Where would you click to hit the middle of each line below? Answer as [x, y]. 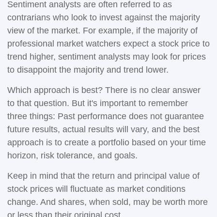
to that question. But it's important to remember [98, 103]
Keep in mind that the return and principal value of [103, 176]
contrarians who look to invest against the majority [104, 17]
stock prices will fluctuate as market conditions [96, 189]
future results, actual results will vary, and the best [103, 129]
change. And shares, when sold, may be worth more [108, 202]
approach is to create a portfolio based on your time [107, 142]
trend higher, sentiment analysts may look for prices [107, 57]
